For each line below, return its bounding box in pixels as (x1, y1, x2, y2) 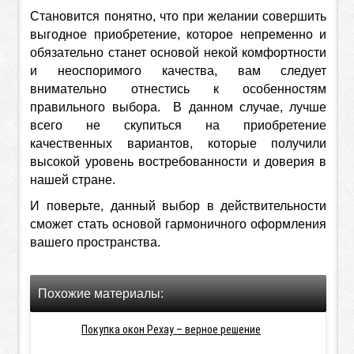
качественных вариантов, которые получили (30, 136, 327, 150)
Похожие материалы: (38, 286, 164, 300)
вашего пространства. (30, 235, 161, 249)
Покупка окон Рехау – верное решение (81, 322, 261, 336)
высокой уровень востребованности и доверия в (30, 154, 327, 168)
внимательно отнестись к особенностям (30, 81, 327, 96)
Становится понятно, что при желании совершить (30, 9, 327, 23)
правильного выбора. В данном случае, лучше (30, 100, 327, 114)
